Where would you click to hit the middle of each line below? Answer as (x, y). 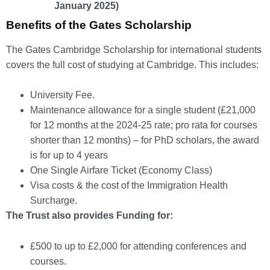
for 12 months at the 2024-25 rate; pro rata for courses (144, 125)
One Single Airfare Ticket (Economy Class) (121, 171)
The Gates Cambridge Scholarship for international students (134, 49)
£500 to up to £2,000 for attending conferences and (138, 246)
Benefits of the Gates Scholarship (99, 25)
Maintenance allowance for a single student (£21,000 (143, 110)
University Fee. (62, 95)
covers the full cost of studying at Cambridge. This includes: (132, 64)
